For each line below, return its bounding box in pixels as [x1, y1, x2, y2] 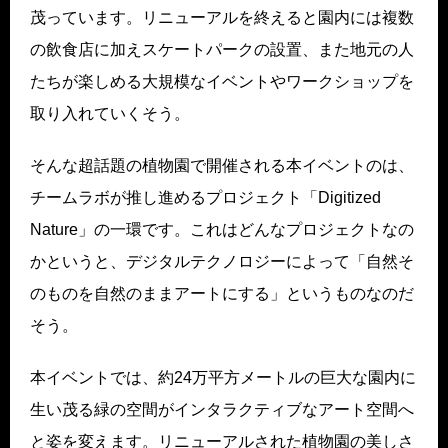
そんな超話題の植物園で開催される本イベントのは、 [30, 157, 414, 175]
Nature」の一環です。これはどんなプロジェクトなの [30, 221, 414, 239]
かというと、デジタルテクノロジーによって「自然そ [30, 253, 414, 271]
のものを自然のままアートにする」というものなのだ [30, 285, 414, 303]
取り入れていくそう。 [30, 105, 190, 123]
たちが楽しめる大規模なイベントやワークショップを [30, 73, 414, 91]
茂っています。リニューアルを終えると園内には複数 [30, 9, 414, 27]
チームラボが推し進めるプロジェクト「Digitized [30, 189, 381, 207]
